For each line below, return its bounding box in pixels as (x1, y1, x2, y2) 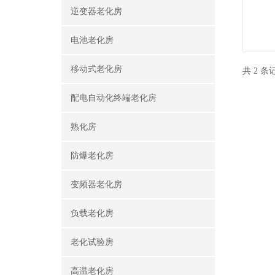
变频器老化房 (71, 180, 122, 189)
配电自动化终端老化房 (71, 93, 157, 103)
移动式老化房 (71, 64, 122, 74)
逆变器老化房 (71, 7, 122, 16)
